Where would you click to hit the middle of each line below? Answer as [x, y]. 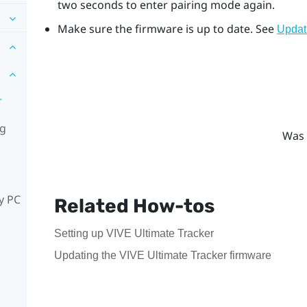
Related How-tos [134, 206]
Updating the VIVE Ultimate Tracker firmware [162, 255]
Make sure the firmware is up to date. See [167, 28]
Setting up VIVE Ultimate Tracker [134, 233]
